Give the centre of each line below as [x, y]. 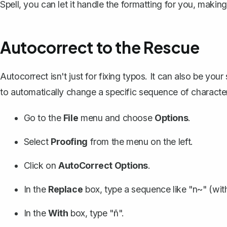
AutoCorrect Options [103, 165]
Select [37, 141]
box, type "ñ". [96, 213]
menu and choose [116, 118]
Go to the [43, 118]
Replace [65, 189]
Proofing [69, 141]
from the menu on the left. [140, 141]
